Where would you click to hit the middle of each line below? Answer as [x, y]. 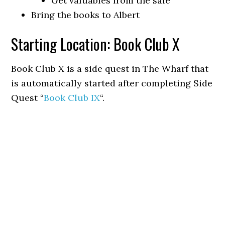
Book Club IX [72, 98]
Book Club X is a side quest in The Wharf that [110, 69]
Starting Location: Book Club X [95, 44]
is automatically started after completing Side [112, 83]
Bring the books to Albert [86, 15]
